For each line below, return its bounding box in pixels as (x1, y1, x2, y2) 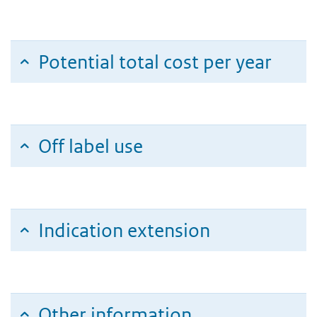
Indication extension (38, 218, 210, 242)
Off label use (38, 134, 143, 158)
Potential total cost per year (38, 50, 272, 74)
